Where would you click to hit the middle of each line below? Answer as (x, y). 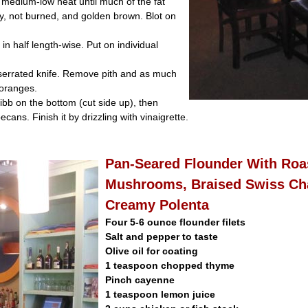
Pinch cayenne (140, 280)
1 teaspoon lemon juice (160, 294)
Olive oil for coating (152, 251)
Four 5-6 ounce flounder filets (175, 222)
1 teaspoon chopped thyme (170, 265)
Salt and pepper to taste (162, 236)
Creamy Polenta (157, 205)
